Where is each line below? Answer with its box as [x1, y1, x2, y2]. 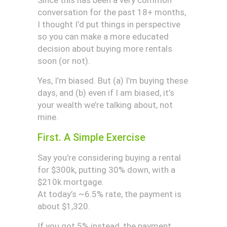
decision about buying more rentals [37, 44, 172, 54]
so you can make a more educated [37, 31, 169, 42]
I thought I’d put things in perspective [37, 19, 180, 29]
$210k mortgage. [37, 177, 104, 187]
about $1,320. [37, 201, 90, 211]
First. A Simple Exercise [37, 131, 145, 143]
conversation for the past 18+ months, [37, 7, 186, 17]
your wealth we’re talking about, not [37, 100, 173, 110]
